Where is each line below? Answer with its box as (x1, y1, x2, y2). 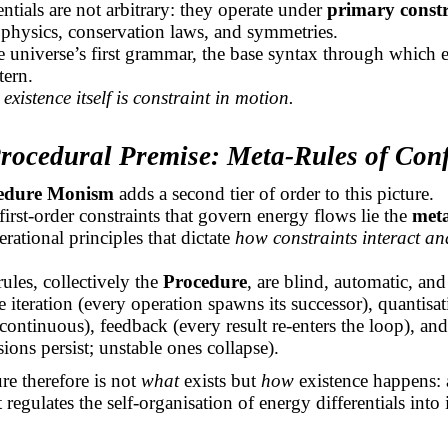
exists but (178, 369, 261, 391)
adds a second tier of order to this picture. (113, 182, 434, 204)
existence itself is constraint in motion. (3, 86, 294, 108)
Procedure (162, 270, 247, 292)
